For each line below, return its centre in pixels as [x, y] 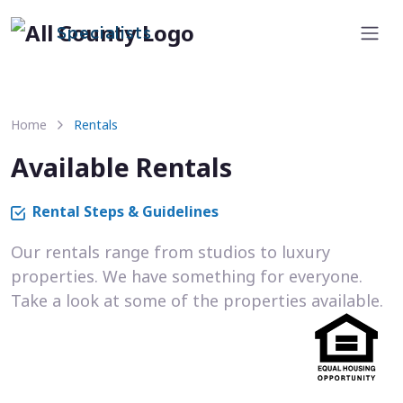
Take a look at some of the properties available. [197, 301]
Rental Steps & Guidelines [125, 212]
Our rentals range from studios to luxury [170, 252]
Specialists [104, 34]
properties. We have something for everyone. [187, 277]
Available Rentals [121, 167]
